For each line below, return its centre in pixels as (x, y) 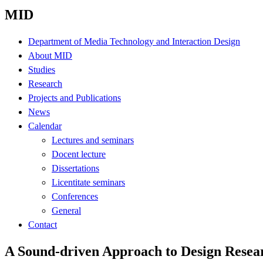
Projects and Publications (75, 97)
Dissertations (75, 168)
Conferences (75, 196)
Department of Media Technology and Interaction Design (134, 41)
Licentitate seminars (88, 182)
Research (45, 83)
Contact (43, 224)
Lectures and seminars (93, 140)
